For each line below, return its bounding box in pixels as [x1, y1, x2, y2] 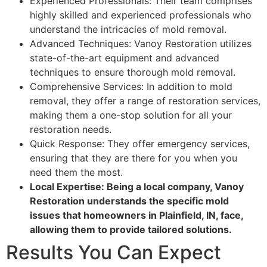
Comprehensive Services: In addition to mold [30, 80, 232, 93]
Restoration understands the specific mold [30, 195, 229, 207]
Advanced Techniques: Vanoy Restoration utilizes [30, 38, 252, 50]
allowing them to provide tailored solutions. [30, 223, 232, 236]
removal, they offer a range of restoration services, [30, 95, 260, 107]
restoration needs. [30, 123, 111, 136]
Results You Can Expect [6, 241, 221, 265]
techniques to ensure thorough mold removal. [30, 66, 235, 79]
